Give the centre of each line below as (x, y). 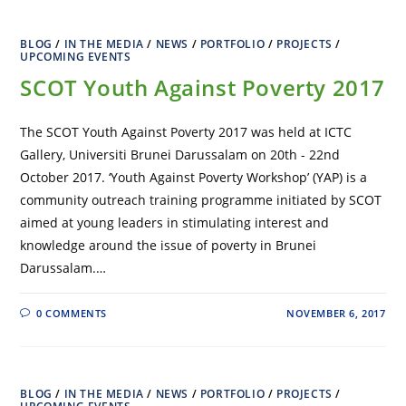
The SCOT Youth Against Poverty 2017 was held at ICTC (186, 132)
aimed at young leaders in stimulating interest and (175, 223)
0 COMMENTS (72, 314)
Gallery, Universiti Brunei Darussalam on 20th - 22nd (180, 155)
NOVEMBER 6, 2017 (336, 314)
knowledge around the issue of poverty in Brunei (169, 246)
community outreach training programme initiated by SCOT (201, 200)
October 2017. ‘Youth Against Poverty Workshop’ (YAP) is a (194, 178)
